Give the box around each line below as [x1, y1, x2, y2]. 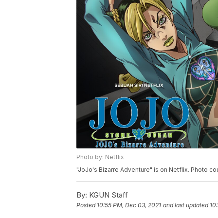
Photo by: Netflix [76, 153, 124, 161]
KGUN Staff [87, 190, 128, 200]
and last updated [163, 201, 208, 209]
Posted [76, 201, 97, 209]
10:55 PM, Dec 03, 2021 [97, 201, 161, 209]
